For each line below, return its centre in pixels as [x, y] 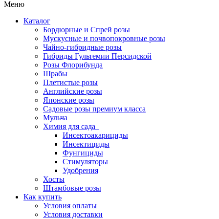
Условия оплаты [70, 206]
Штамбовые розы [72, 188]
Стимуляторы [85, 162]
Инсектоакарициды [95, 135]
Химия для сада [71, 127]
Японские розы [69, 100]
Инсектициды [86, 144]
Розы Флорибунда [73, 65]
